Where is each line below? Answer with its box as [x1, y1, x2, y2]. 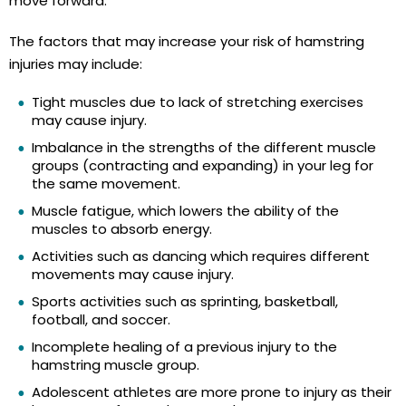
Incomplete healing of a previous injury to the [32, 337, 337, 357]
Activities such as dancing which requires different [32, 246, 370, 266]
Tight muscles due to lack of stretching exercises [32, 92, 363, 112]
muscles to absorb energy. [32, 219, 212, 239]
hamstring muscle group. [32, 355, 199, 375]
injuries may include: [9, 54, 142, 74]
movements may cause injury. [32, 265, 234, 285]
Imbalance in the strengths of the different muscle [32, 138, 376, 158]
